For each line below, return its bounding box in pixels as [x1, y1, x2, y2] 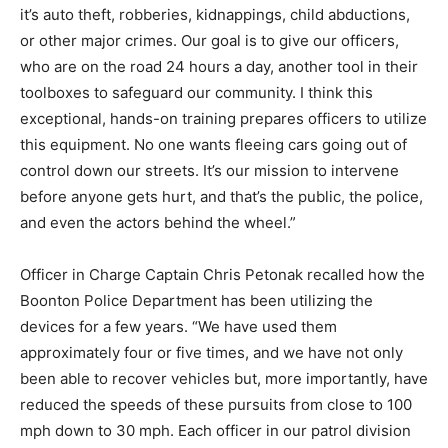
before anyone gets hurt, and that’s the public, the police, [20, 186, 423, 206]
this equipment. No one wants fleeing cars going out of [20, 134, 407, 154]
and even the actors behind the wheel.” [20, 212, 296, 232]
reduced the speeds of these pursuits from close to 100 [20, 394, 412, 414]
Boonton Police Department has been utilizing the [20, 290, 373, 310]
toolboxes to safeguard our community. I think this [20, 82, 373, 102]
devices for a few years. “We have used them [20, 316, 337, 336]
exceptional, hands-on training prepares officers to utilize [20, 108, 427, 128]
